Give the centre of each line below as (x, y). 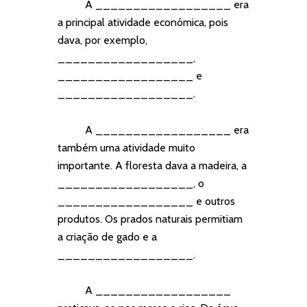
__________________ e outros (146, 201)
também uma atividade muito (126, 147)
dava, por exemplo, (102, 40)
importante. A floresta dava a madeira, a (152, 165)
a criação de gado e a (107, 236)
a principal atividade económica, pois (143, 23)
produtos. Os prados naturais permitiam (150, 219)
